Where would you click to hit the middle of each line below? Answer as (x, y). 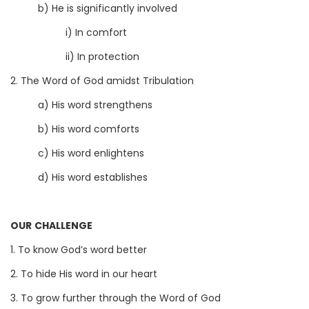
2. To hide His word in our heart (84, 275)
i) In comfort (96, 33)
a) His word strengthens (95, 106)
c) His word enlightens (91, 154)
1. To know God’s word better (79, 251)
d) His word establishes (93, 178)
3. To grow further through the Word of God (116, 299)
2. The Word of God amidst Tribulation (102, 82)
